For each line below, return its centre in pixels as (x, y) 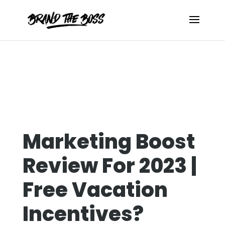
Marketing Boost (108, 142)
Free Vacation (95, 190)
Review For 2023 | (109, 166)
